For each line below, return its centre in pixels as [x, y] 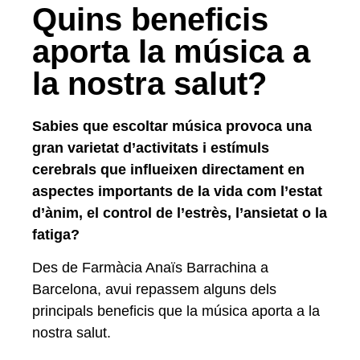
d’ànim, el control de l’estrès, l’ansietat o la [180, 213]
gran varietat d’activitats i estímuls [151, 148]
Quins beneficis [150, 19]
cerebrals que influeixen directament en [168, 170]
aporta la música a [171, 51]
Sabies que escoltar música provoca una [172, 126]
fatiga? [56, 235]
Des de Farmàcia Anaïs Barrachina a [150, 268]
